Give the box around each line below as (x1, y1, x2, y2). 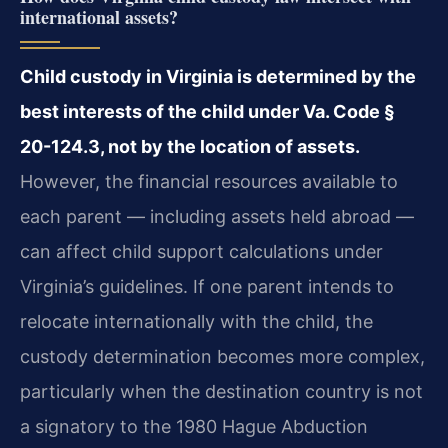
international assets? (20, 4, 178, 31)
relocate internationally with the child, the (20, 311, 373, 333)
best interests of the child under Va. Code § (20, 101, 395, 123)
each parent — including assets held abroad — (20, 206, 414, 228)
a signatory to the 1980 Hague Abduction (20, 416, 368, 438)
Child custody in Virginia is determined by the (20, 66, 416, 88)
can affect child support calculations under (20, 241, 383, 263)
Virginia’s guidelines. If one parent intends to (20, 276, 394, 298)
